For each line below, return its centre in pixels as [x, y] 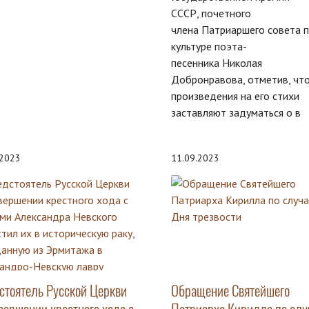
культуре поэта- [209, 47]
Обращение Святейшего [230, 291]
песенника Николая [216, 63]
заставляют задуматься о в [236, 113]
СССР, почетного [211, 13]
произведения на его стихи [235, 96]
